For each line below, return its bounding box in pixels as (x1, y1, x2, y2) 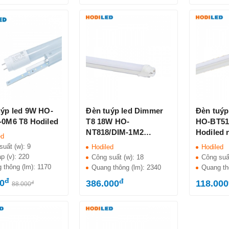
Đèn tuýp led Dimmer (86, 106, 164, 116)
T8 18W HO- (86, 117, 130, 126)
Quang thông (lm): (91, 164, 147, 172)
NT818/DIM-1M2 (86, 128, 144, 137)
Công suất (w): (91, 153, 137, 162)
